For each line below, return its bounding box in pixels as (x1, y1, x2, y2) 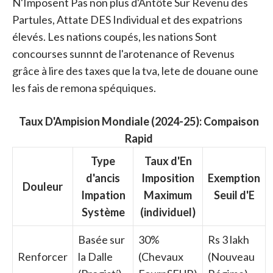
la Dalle (78, 249, 113, 263)
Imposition (141, 171, 194, 185)
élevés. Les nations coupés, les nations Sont (12, 29, 217, 43)
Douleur (23, 179, 63, 193)
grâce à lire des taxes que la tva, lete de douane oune (12, 63, 258, 77)
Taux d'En (144, 154, 192, 168)
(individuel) (140, 205, 196, 219)
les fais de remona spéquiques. (12, 80, 156, 94)
